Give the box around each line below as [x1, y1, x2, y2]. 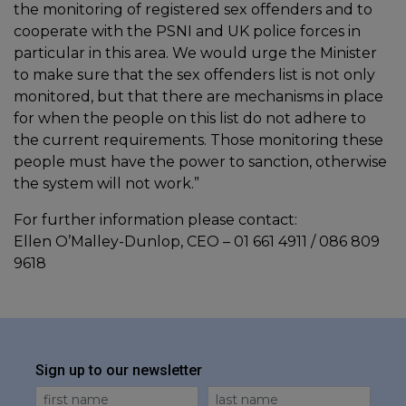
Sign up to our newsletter [35, 361, 202, 379]
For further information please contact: [14, 210, 297, 228]
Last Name [207, 386, 283, 404]
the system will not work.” [14, 174, 199, 192]
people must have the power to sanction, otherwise [14, 152, 387, 170]
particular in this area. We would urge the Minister [14, 43, 377, 62]
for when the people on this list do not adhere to [14, 109, 366, 127]
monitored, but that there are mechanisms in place [14, 87, 383, 105]
